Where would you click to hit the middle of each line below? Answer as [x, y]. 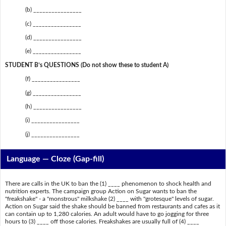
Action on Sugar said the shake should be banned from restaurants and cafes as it [112, 206]
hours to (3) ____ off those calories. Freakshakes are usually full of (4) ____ [102, 221]
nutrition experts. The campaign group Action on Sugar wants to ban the [101, 191]
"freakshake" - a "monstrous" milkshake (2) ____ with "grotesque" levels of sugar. [109, 199]
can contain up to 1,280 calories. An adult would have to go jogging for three [107, 214]
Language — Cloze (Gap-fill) [55, 159]
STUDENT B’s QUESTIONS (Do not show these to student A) [87, 65]
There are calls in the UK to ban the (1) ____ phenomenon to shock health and [108, 183]
